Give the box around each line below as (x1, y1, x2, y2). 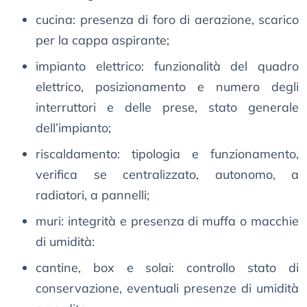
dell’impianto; (36, 120, 111, 136)
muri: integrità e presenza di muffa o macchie (36, 213, 299, 230)
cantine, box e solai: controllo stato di (36, 260, 299, 276)
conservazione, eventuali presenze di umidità (36, 280, 299, 297)
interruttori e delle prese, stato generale (36, 99, 299, 116)
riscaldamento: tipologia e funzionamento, (36, 146, 299, 162)
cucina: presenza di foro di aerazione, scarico (36, 12, 299, 28)
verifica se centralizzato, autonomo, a (36, 167, 299, 183)
